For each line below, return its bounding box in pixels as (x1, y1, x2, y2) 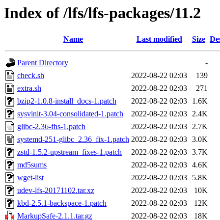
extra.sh (17, 84, 41, 93)
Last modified (136, 35, 182, 44)
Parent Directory (17, 58, 68, 67)
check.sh (17, 71, 44, 80)
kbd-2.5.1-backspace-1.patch (17, 199, 107, 208)
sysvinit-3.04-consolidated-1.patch (17, 110, 123, 118)
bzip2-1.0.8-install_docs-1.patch (17, 97, 116, 106)
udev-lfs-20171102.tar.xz (17, 186, 94, 195)
